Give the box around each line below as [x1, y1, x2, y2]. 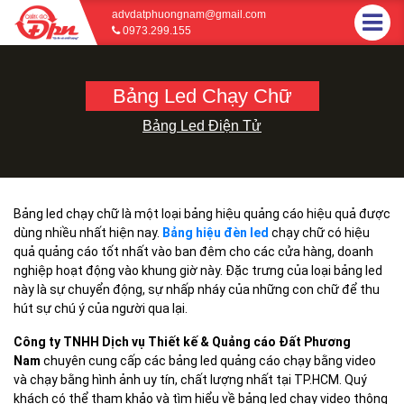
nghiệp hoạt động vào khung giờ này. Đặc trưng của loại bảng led [14, 263, 382, 278]
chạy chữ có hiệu [269, 225, 370, 240]
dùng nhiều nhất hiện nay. [14, 225, 162, 240]
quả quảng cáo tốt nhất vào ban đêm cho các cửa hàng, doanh [14, 244, 373, 259]
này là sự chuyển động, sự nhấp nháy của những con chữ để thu [14, 282, 380, 297]
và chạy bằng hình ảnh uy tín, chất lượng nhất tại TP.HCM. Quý [14, 372, 367, 387]
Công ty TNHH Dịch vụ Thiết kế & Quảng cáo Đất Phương [14, 335, 351, 349]
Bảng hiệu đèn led [162, 225, 269, 240]
